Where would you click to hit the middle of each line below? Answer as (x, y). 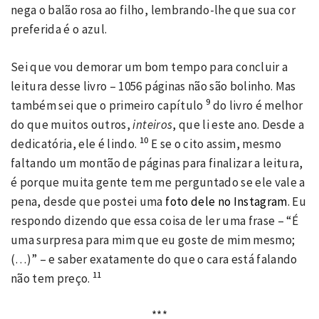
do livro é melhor (257, 105)
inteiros (153, 124)
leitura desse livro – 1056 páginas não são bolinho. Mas (153, 86)
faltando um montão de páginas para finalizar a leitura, (157, 163)
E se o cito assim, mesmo (215, 143)
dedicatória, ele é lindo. (75, 143)
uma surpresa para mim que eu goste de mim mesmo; (153, 240)
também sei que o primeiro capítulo (108, 105)
